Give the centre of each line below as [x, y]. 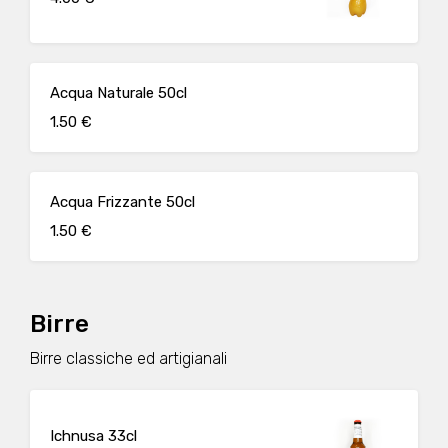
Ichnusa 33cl [93, 435]
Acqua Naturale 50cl [118, 93]
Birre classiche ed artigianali [128, 358]
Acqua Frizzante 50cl [122, 202]
